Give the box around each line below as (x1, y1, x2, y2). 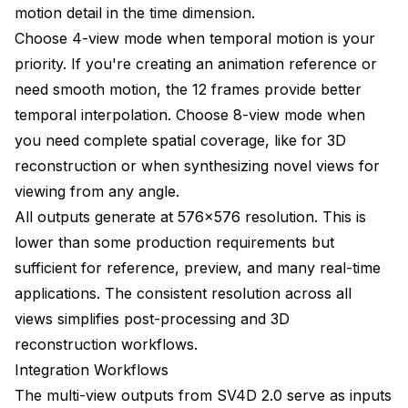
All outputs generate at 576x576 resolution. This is (15, 207, 366, 226)
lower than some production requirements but (15, 232, 334, 251)
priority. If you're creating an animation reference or (15, 54, 377, 73)
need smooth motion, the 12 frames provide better (15, 79, 362, 98)
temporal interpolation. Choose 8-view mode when (15, 105, 365, 124)
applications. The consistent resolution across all (15, 283, 352, 302)
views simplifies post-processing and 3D (15, 309, 290, 328)
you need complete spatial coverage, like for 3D (15, 130, 346, 149)
